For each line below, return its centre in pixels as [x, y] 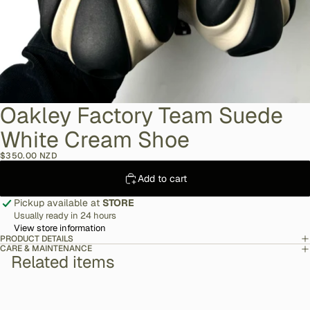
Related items [63, 262]
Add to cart [162, 178]
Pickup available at [58, 203]
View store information [60, 228]
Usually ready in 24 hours [65, 216]
